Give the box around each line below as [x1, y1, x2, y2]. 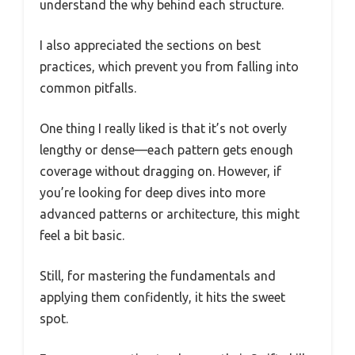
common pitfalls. [40, 81, 136, 96]
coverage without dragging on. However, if [40, 164, 281, 179]
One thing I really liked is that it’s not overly [40, 121, 287, 136]
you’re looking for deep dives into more [40, 185, 265, 200]
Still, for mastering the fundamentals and [40, 269, 276, 284]
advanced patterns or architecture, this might [40, 207, 300, 222]
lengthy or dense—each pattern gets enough [40, 143, 293, 158]
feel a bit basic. [40, 228, 124, 243]
